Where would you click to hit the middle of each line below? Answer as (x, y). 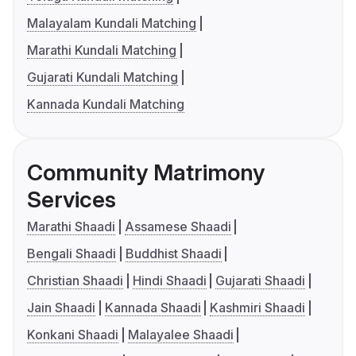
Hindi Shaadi (169, 281)
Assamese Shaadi (178, 227)
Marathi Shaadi (71, 227)
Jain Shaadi (61, 308)
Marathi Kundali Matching (102, 50)
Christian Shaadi (75, 281)
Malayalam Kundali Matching (112, 23)
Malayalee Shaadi (180, 335)
